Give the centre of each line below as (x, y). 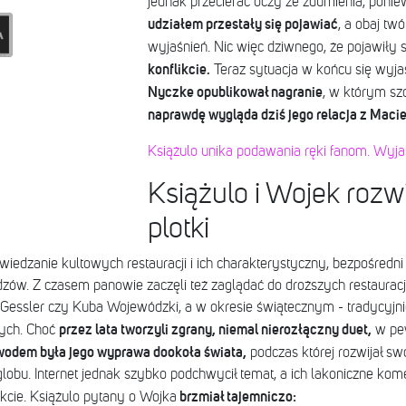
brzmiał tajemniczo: (236, 396)
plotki (178, 229)
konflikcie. (179, 69)
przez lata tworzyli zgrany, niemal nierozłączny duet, (215, 329)
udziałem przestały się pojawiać (242, 24)
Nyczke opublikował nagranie (235, 92)
